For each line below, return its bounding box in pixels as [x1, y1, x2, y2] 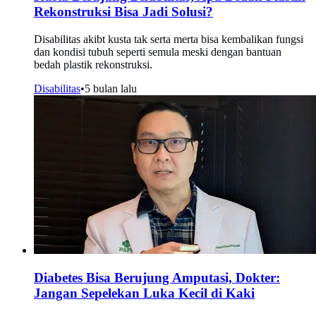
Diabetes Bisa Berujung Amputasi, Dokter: [34, 269, 280, 285]
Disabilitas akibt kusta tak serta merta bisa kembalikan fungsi [34, 33, 303, 46]
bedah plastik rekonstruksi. [34, 59, 152, 71]
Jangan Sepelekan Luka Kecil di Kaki [34, 285, 255, 300]
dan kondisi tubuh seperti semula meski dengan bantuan [34, 46, 281, 59]
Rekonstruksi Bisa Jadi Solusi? [34, 4, 213, 20]
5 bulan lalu [85, 83, 137, 95]
